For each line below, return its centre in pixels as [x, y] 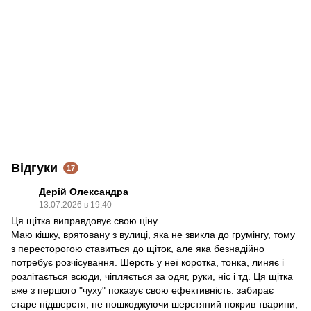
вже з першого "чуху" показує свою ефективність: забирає [142, 290]
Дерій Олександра [84, 191]
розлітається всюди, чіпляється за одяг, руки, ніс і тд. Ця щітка [152, 276]
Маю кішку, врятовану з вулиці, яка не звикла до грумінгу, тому [153, 234]
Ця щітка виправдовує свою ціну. [85, 220]
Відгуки [34, 168]
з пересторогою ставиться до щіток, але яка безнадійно [138, 248]
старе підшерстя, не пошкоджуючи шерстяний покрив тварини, [154, 304]
